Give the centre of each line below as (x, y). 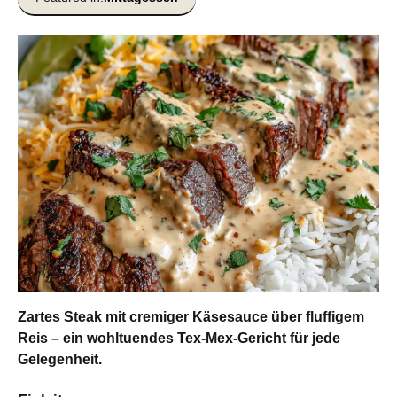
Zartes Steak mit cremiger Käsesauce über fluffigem (191, 316)
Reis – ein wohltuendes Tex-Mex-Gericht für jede (179, 338)
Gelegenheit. (60, 359)
